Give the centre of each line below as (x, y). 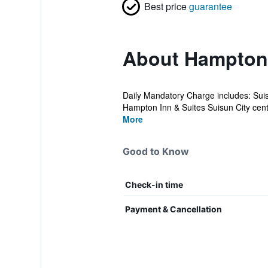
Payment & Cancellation (173, 209)
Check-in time (154, 185)
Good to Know (156, 151)
